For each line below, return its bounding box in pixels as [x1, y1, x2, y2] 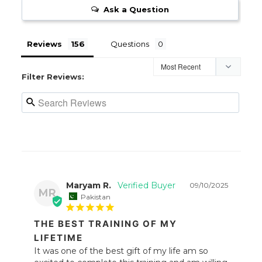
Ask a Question [103, 4, 169, 14]
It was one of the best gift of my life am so [34, 246, 209, 257]
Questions [111, 39, 150, 49]
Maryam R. [66, 180, 112, 191]
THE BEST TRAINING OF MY [34, 218, 178, 230]
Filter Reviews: [22, 71, 85, 81]
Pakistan [81, 192, 111, 201]
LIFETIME [34, 232, 84, 244]
